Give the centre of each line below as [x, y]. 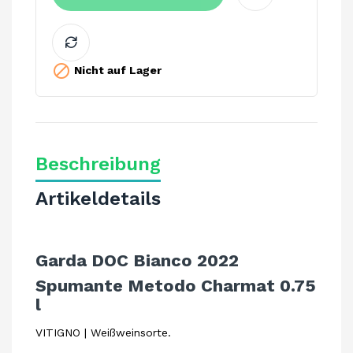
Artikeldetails [98, 199]
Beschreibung [98, 164]
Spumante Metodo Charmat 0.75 [176, 286]
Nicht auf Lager [116, 70]
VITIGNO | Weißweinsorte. [103, 333]
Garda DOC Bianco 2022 [137, 260]
